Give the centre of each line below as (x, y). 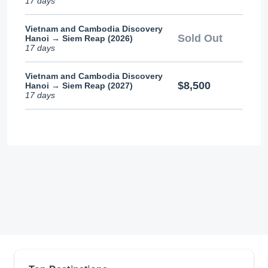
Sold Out (200, 38)
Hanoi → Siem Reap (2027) (79, 86)
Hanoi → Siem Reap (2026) (79, 38)
